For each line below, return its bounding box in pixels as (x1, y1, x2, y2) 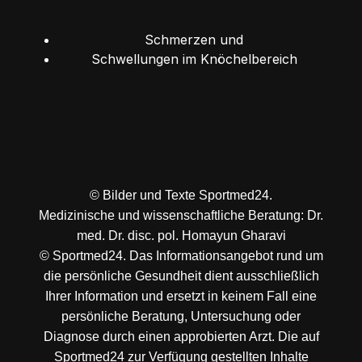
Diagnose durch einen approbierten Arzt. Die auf (43, 329, 319, 343)
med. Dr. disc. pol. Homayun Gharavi (76, 228, 286, 242)
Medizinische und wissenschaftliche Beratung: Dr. (39, 208, 323, 222)
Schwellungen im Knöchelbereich (90, 50, 297, 67)
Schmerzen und (145, 31, 243, 48)
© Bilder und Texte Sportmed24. (90, 187, 272, 202)
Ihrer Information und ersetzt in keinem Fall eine (45, 288, 317, 303)
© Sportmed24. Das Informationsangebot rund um (39, 248, 323, 263)
